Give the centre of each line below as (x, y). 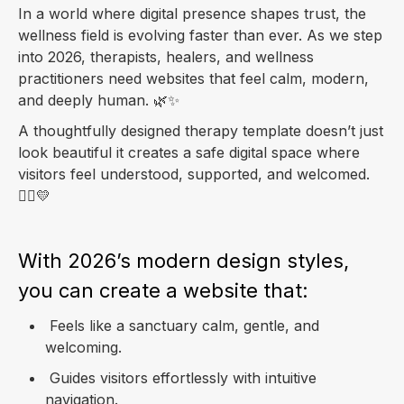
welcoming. (83, 348)
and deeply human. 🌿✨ (99, 101)
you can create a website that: (163, 291)
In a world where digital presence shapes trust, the (192, 14)
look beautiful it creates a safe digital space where (189, 153)
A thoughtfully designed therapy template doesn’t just (201, 131)
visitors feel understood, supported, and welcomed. (194, 174)
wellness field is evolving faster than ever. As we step (200, 36)
